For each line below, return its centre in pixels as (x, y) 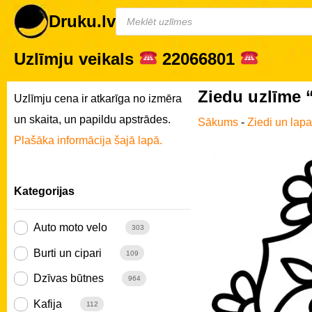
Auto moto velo (70, 227)
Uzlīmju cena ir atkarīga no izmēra (98, 98)
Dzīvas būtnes (69, 279)
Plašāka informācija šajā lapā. (88, 140)
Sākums (218, 122)
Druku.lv (82, 21)
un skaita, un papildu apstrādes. (92, 119)
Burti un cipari (68, 253)
